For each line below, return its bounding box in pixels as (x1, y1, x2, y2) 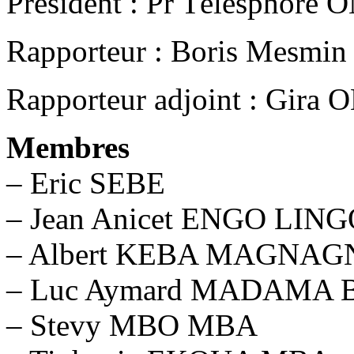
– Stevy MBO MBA (6, 307, 258, 342)
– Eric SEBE (6, 165, 165, 200)
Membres (6, 130, 130, 164)
